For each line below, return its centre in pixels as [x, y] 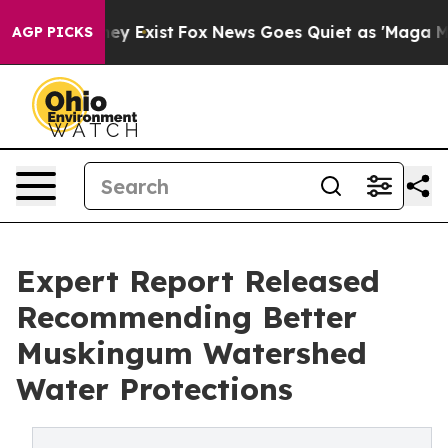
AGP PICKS [52, 32]
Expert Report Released [198, 281]
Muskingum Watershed [191, 353]
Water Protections [154, 389]
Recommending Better [186, 317]
